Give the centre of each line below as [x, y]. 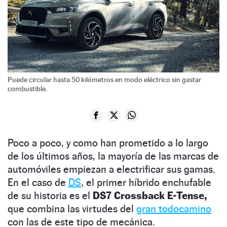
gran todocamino [174, 209]
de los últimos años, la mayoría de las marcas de [113, 156]
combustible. [27, 88]
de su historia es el [50, 195]
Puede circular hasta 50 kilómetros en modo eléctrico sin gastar [104, 79]
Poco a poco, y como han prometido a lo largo [108, 143]
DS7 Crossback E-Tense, [150, 195]
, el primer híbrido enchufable [146, 182]
